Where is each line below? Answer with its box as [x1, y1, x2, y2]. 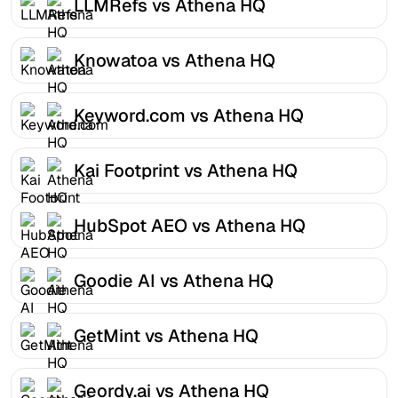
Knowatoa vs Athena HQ [74, 48, 275, 72]
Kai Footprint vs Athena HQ [74, 158, 298, 182]
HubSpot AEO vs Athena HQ [74, 213, 306, 237]
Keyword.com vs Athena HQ [74, 103, 304, 127]
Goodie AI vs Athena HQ [74, 268, 274, 292]
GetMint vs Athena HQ [74, 323, 259, 347]
